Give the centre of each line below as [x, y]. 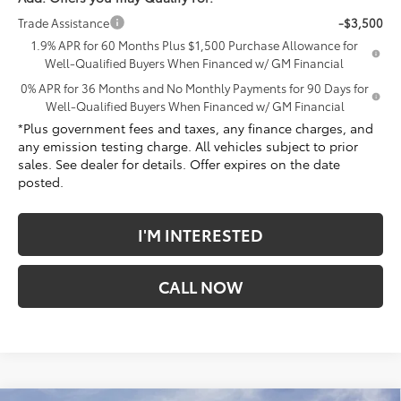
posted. [41, 181]
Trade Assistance [64, 22]
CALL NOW [200, 286]
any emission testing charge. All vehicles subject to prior [188, 145]
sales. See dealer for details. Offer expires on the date [179, 163]
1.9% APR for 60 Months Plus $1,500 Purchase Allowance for [194, 44]
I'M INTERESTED [200, 234]
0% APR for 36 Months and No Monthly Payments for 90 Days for [195, 87]
